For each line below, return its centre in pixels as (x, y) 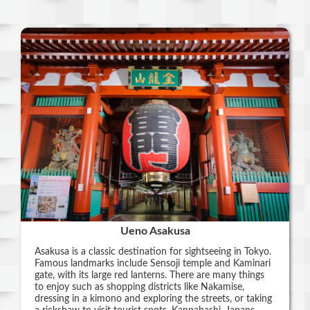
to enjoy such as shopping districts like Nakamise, (139, 287)
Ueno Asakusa (155, 231)
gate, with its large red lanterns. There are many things (149, 275)
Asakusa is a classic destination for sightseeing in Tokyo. (153, 252)
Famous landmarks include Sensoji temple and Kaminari (153, 264)
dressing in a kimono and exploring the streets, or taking (153, 299)
